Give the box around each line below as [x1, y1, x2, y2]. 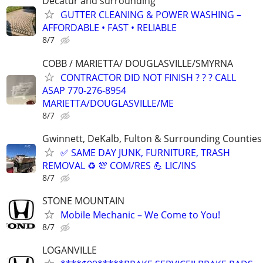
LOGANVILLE [42, 244, 97, 257]
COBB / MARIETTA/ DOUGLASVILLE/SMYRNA [42, 56, 233, 70]
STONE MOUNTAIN [42, 194, 124, 207]
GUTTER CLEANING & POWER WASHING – [60, 8, 241, 22]
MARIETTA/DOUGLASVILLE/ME [42, 96, 174, 110]
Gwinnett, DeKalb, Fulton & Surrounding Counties [42, 131, 262, 145]
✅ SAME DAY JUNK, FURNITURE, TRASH [60, 146, 230, 159]
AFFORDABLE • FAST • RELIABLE [42, 21, 177, 35]
